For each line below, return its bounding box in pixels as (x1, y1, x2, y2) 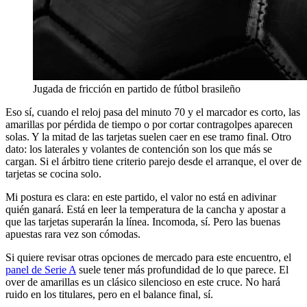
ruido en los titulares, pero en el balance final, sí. (5, 288, 213, 301)
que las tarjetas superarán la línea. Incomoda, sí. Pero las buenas (5, 216, 280, 228)
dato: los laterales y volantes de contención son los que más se (5, 143, 272, 156)
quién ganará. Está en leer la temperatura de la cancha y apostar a (5, 204, 286, 216)
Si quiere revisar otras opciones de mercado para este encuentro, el (5, 251, 291, 264)
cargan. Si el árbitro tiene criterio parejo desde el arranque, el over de (5, 156, 302, 168)
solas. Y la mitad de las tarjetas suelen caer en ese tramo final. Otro (5, 131, 291, 143)
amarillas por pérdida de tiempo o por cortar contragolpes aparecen (5, 119, 293, 131)
